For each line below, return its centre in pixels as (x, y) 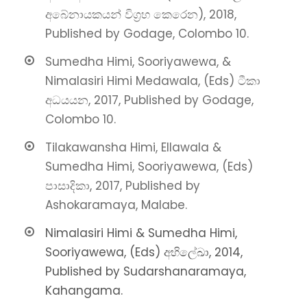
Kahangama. (84, 291)
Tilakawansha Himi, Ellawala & (133, 148)
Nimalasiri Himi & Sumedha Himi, (141, 233)
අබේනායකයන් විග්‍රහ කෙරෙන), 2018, (141, 15)
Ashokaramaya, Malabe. (116, 205)
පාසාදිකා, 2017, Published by (123, 186)
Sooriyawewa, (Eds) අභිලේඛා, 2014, (144, 253)
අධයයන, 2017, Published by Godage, (149, 100)
